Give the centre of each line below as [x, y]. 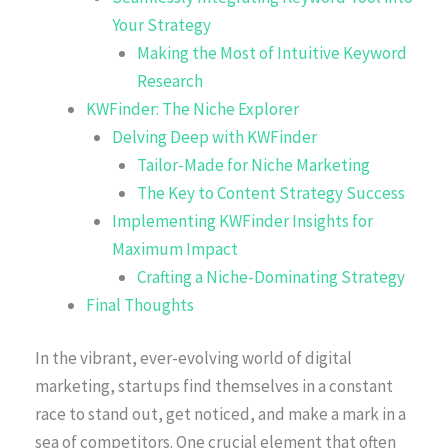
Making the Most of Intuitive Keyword [272, 52]
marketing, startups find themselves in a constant [214, 386]
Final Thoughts [140, 304]
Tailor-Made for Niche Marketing [253, 164]
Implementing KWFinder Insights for [242, 220]
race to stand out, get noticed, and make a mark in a [220, 414]
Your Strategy [161, 24]
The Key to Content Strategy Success [271, 192]
